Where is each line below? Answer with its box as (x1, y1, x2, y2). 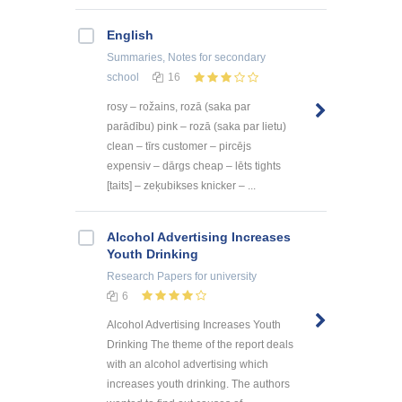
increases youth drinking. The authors (107, 378, 290, 391)
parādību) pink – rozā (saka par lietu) (107, 119, 286, 133)
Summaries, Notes (107, 50, 197, 64)
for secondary (197, 50, 266, 64)
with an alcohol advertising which (107, 358, 268, 371)
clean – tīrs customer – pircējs (107, 139, 251, 153)
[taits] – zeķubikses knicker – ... (107, 179, 256, 192)
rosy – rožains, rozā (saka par (107, 100, 250, 113)
